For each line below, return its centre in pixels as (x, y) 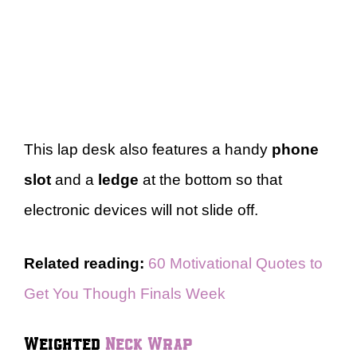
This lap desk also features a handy (148, 149)
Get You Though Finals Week (125, 293)
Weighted (65, 342)
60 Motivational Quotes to (235, 263)
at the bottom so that (212, 180)
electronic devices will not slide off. (141, 210)
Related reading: (84, 263)
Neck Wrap (149, 342)
